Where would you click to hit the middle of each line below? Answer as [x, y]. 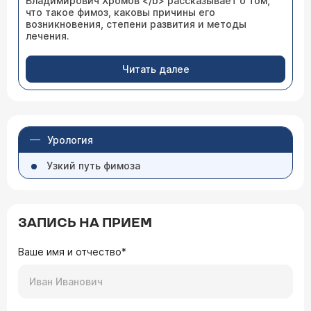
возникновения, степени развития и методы [136, 24]
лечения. [48, 36]
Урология [70, 140]
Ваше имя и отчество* [72, 252]
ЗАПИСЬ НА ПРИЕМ [85, 223]
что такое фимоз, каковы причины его [120, 12]
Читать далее [155, 69]
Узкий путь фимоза [93, 166]
